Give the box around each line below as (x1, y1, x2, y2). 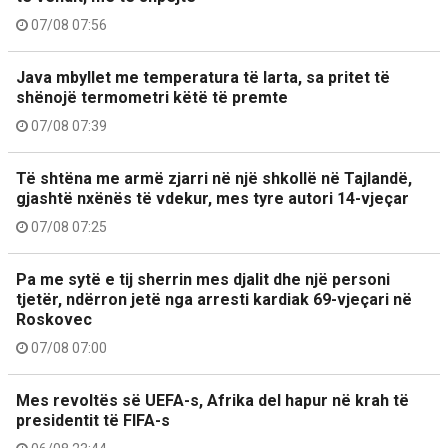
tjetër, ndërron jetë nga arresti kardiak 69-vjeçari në (16, 290, 412, 309)
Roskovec (16, 310, 92, 329)
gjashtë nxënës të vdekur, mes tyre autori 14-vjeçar (16, 189, 409, 208)
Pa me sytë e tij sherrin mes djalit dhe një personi (16, 270, 390, 289)
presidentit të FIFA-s (16, 411, 170, 430)
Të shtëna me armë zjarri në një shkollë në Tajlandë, (16, 169, 412, 188)
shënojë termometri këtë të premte (16, 88, 288, 107)
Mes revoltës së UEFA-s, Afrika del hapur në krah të (16, 391, 409, 410)
